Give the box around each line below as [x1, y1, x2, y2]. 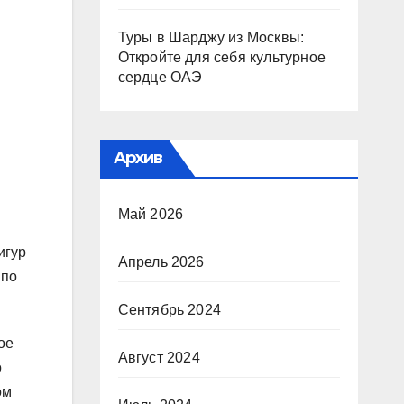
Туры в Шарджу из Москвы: [117, 30, 305, 45]
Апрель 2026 [117, 254, 205, 270]
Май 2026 [117, 207, 184, 222]
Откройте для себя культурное [117, 50, 326, 65]
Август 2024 [117, 350, 200, 365]
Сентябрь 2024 [117, 302, 222, 317]
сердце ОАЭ [117, 69, 203, 85]
